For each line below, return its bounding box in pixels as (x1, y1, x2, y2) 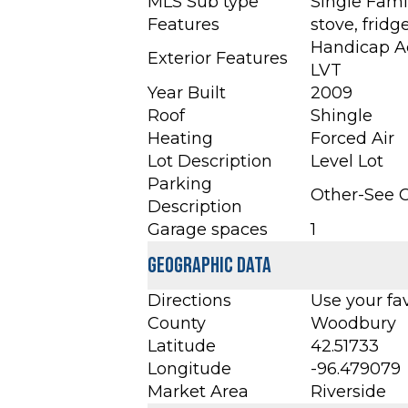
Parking (148, 174, 212, 195)
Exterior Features (148, 48, 288, 69)
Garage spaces (148, 219, 268, 240)
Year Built (148, 83, 226, 104)
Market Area (148, 382, 249, 403)
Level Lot (311, 151, 383, 172)
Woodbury (311, 313, 396, 334)
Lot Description (148, 151, 272, 172)
